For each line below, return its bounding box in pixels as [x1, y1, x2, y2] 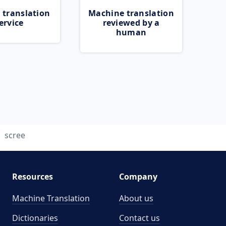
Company [119, 171, 157, 182]
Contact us [119, 212, 160, 223]
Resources [12, 171, 53, 182]
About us [119, 193, 153, 204]
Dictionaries [12, 212, 58, 223]
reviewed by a [102, 17, 160, 28]
